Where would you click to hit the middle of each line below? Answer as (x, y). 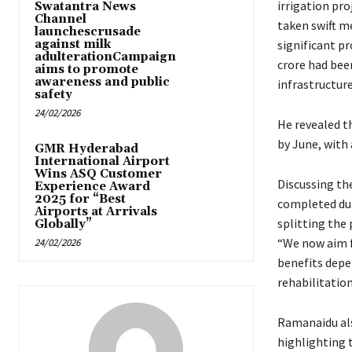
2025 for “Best (80, 200)
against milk (73, 45)
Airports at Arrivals (96, 212)
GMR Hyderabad (86, 149)
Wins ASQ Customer (98, 174)
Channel (60, 20)
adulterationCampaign (105, 57)
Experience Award (92, 187)
